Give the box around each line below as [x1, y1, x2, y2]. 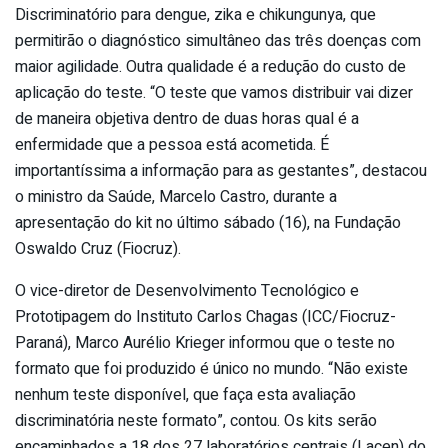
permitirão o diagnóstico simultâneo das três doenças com [15, 29, 421, 54]
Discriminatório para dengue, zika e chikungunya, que [15, 3, 376, 28]
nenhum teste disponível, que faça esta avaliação [15, 383, 356, 408]
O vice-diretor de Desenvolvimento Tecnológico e [15, 279, 359, 304]
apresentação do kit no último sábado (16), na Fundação [15, 211, 401, 236]
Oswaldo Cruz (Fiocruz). [15, 237, 181, 262]
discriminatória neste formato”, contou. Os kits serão [15, 409, 377, 434]
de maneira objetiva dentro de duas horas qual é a [15, 107, 359, 132]
